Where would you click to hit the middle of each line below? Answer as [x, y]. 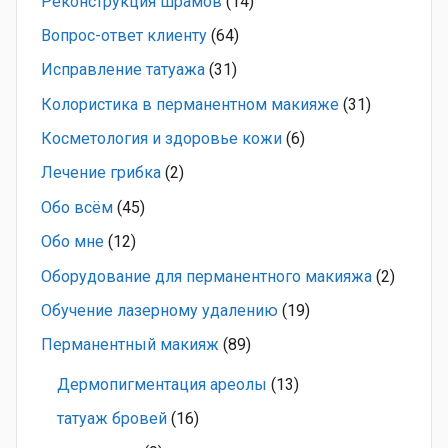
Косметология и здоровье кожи [161, 139]
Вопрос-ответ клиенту [124, 35]
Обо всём [77, 207]
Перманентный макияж [130, 345]
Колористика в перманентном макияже [190, 104]
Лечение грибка [101, 173]
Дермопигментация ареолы [162, 384]
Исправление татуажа [123, 70]
